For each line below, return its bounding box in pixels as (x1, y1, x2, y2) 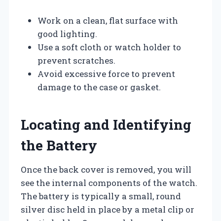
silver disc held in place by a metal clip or (21, 203, 194, 215)
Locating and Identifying (21, 115, 191, 134)
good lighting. (37, 28, 97, 39)
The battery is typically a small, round (21, 190, 181, 202)
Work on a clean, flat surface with (37, 14, 178, 26)
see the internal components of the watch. (21, 177, 197, 188)
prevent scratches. (37, 54, 115, 66)
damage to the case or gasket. (37, 81, 161, 93)
